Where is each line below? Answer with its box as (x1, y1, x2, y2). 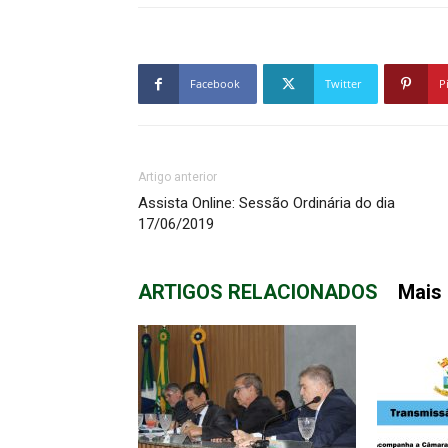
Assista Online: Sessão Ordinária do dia (138, 194, 395, 212)
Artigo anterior (138, 170, 217, 184)
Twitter (325, 76, 361, 91)
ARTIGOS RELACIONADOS (138, 280, 378, 304)
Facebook (190, 76, 240, 91)
